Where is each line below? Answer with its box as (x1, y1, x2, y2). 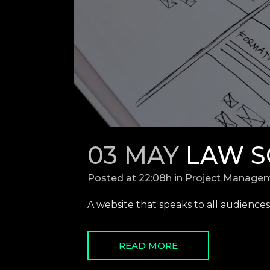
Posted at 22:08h (87, 172, 172, 184)
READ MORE (119, 240, 178, 252)
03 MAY (87, 140, 179, 171)
